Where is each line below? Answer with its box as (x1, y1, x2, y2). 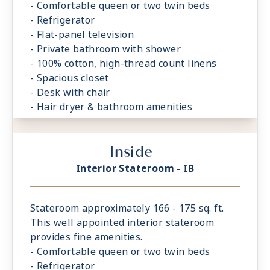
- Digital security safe (30, 115, 131, 129)
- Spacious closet (30, 71, 109, 86)
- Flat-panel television (30, 28, 134, 42)
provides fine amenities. (30, 230, 143, 245)
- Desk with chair (30, 86, 110, 100)
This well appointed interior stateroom (30, 216, 215, 230)
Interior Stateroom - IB (75, 162, 195, 176)
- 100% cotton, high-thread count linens (30, 57, 217, 71)
